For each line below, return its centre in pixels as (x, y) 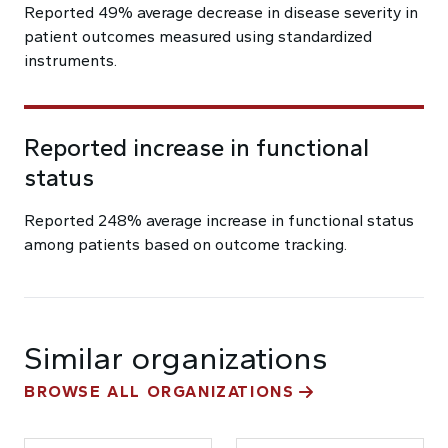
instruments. (70, 60)
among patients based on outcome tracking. (185, 244)
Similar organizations (176, 358)
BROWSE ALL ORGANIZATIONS (159, 391)
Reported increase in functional (196, 147)
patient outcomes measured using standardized (198, 36)
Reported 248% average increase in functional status (219, 220)
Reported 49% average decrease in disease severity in (221, 12)
